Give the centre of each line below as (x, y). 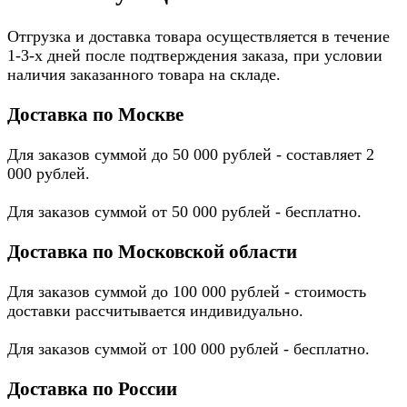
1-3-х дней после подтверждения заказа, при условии (195, 55)
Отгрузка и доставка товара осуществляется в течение (199, 36)
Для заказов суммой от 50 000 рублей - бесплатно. (184, 211)
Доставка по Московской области (152, 251)
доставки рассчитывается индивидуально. (155, 311)
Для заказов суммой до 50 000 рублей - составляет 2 (191, 154)
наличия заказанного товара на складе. (144, 74)
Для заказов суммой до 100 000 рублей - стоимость (187, 292)
